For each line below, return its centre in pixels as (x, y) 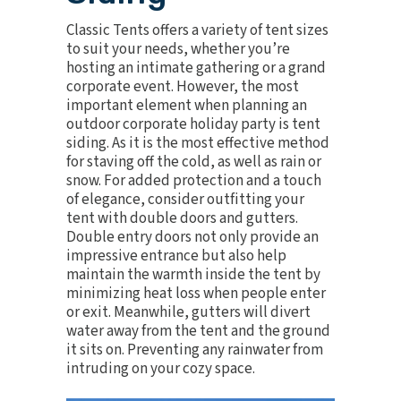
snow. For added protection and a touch (194, 181)
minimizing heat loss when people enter (196, 294)
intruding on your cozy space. (161, 369)
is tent (298, 124)
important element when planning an (187, 106)
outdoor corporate (128, 124)
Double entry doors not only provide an (192, 237)
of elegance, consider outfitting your (185, 200)
